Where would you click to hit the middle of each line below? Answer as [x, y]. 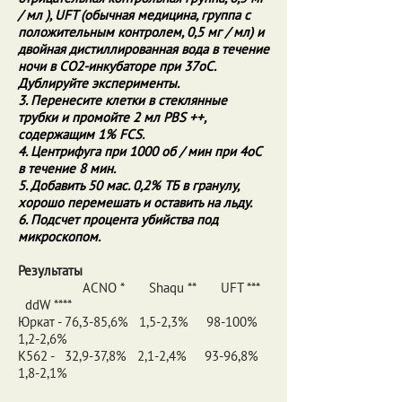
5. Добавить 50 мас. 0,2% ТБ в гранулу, [128, 185]
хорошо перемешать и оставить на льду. [135, 202]
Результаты [50, 271]
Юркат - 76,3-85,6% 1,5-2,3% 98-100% [141, 322]
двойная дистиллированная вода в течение [144, 49]
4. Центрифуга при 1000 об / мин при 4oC [140, 151]
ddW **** [45, 305]
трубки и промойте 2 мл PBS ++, [112, 117]
